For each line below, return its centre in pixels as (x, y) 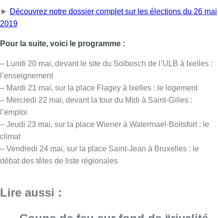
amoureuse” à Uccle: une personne (117, 111)
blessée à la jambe (71, 127)
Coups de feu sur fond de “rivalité (114, 95)
